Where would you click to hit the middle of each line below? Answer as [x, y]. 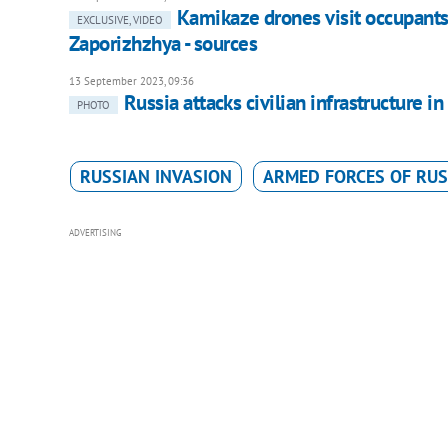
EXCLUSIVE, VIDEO [119, 20]
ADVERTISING [95, 233]
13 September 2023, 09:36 [131, 81]
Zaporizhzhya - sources [163, 44]
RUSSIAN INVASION [155, 177]
